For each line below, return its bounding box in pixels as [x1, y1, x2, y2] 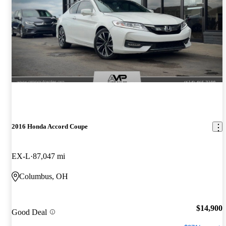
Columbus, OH [19, 172, 68, 181]
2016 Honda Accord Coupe [12, 123, 88, 131]
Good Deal [12, 207, 47, 216]
